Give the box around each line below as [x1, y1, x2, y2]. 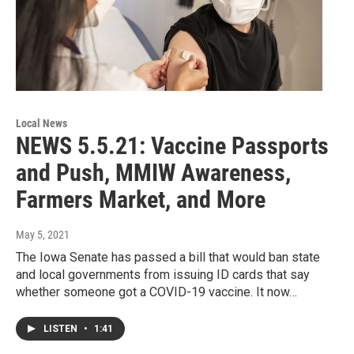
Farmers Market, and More [16, 185, 265, 213]
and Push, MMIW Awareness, [16, 158, 291, 186]
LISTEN [43, 322, 80, 334]
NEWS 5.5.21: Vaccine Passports [16, 131, 329, 160]
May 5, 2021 [16, 228, 70, 241]
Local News [16, 116, 67, 130]
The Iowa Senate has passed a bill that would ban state [16, 249, 320, 265]
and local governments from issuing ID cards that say [16, 266, 310, 282]
